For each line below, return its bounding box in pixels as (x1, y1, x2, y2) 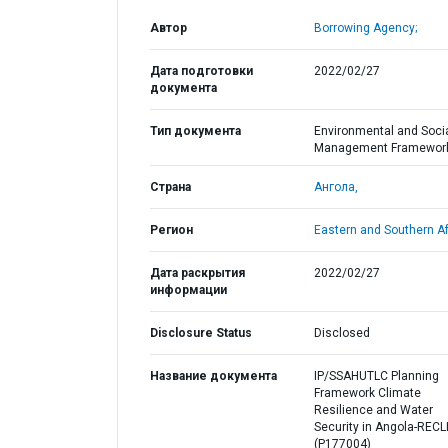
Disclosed (313, 326, 370, 340)
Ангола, (313, 180, 358, 194)
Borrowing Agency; (313, 21, 417, 35)
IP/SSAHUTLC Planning (313, 369, 439, 383)
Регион (150, 223, 193, 237)
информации (150, 283, 227, 297)
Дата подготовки (150, 64, 253, 78)
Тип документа (150, 124, 241, 138)
